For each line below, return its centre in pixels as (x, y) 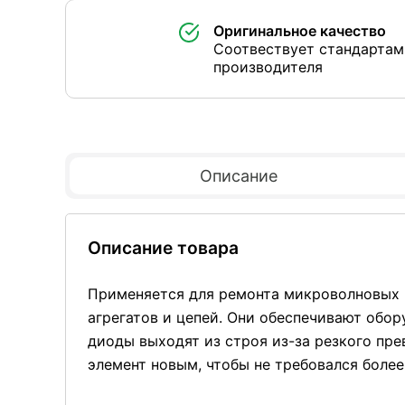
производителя (268, 67)
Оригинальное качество (300, 31)
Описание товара (163, 248)
